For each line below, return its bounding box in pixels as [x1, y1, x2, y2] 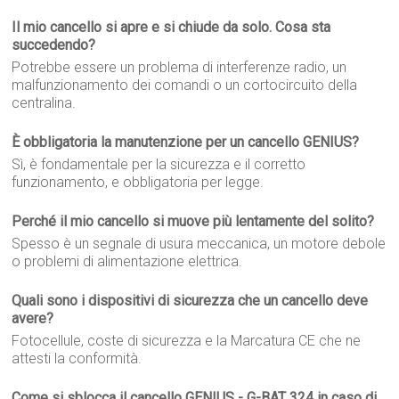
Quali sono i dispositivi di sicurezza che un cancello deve [12, 292, 369, 310]
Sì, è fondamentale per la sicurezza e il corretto [12, 156, 306, 174]
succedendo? [12, 37, 96, 54]
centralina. [12, 94, 77, 112]
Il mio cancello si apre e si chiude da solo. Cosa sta [12, 19, 331, 37]
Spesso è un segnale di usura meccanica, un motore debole [12, 235, 387, 253]
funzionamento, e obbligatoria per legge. [12, 174, 265, 191]
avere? [12, 310, 54, 328]
